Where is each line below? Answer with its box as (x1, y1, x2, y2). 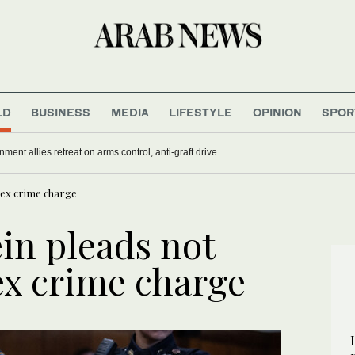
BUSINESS (31, 105, 91, 119)
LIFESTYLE (169, 105, 233, 119)
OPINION (252, 105, 302, 119)
